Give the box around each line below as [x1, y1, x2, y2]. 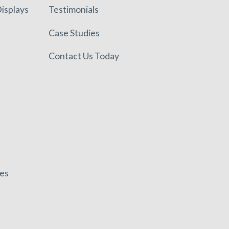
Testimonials [49, 4, 99, 15]
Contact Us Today [49, 50, 120, 62]
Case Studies [49, 27, 100, 38]
